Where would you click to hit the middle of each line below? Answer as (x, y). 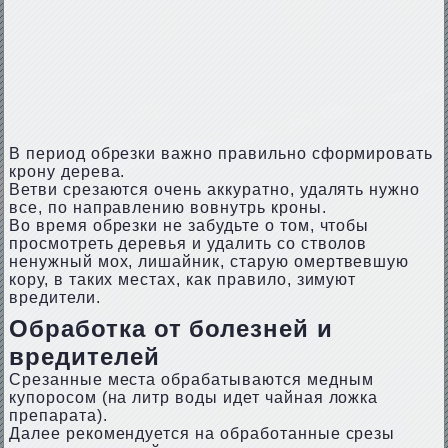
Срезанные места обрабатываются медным (191, 379)
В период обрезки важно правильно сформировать (221, 153)
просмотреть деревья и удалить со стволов (188, 243)
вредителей (84, 356)
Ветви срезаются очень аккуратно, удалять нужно (214, 189)
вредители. (54, 297)
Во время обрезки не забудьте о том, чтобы (189, 225)
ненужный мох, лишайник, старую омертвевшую (209, 261)
